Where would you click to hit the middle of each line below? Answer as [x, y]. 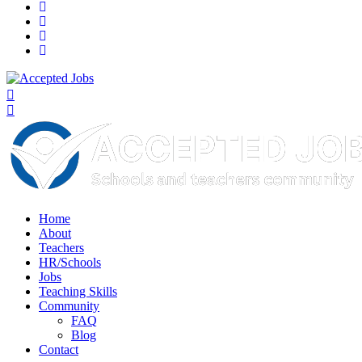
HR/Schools [70, 262]
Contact [59, 349]
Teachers [61, 247]
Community [69, 305]
